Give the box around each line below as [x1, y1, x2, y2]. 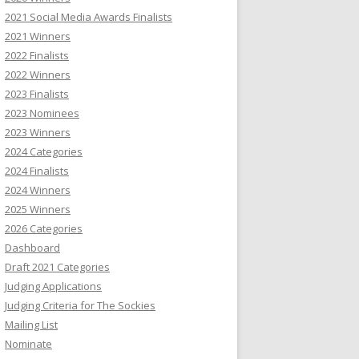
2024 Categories [5, 144, 83, 159]
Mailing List [5, 317, 58, 332]
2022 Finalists [5, 48, 69, 63]
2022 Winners [5, 67, 71, 82]
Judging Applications [5, 279, 102, 293]
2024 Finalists [5, 163, 69, 178]
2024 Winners [5, 183, 71, 197]
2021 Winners [5, 29, 71, 43]
